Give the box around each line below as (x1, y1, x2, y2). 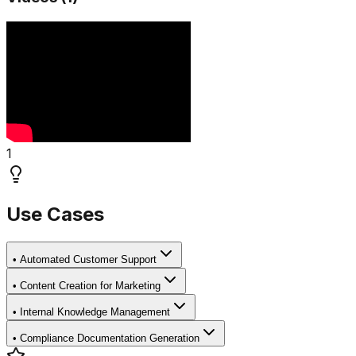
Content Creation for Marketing (20, 279, 161, 292)
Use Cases (6, 202, 104, 226)
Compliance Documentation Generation (20, 331, 199, 344)
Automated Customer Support (20, 253, 157, 265)
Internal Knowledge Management (20, 305, 170, 318)
